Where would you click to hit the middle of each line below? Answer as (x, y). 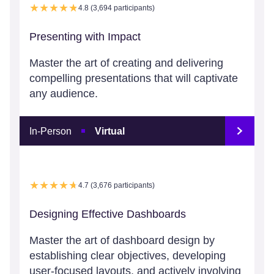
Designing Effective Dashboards (108, 214)
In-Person (50, 131)
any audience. (64, 94)
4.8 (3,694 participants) (117, 8)
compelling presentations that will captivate (134, 78)
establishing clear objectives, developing (128, 256)
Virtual (110, 131)
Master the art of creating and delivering (126, 63)
